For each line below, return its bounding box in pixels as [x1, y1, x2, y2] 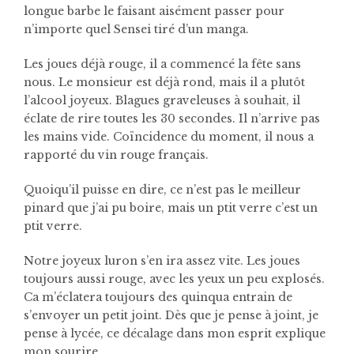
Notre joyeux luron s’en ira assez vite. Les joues [24, 253, 300, 268]
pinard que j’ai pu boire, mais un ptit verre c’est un [24, 200, 318, 215]
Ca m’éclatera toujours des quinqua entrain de [24, 289, 292, 304]
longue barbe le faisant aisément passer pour [24, 3, 284, 18]
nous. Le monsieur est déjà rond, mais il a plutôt [24, 74, 305, 89]
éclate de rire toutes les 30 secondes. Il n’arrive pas [24, 111, 320, 126]
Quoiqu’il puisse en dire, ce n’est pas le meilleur [24, 182, 301, 197]
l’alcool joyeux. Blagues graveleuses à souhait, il [24, 92, 300, 107]
